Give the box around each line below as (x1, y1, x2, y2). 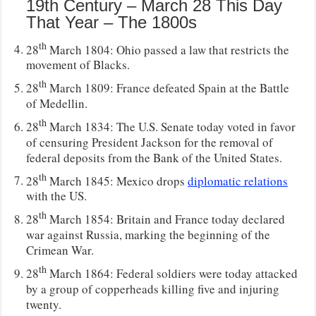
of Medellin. (26, 95, 88, 112)
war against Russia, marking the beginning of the (26, 226, 271, 243)
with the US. (26, 188, 87, 205)
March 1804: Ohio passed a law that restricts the (47, 41, 290, 58)
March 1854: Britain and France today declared (47, 211, 286, 227)
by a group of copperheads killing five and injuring (26, 280, 280, 297)
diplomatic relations (188, 172, 288, 189)
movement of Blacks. (26, 56, 130, 73)
